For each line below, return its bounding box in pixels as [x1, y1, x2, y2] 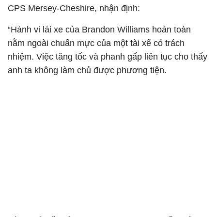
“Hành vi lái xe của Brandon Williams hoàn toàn [8, 25, 191, 34]
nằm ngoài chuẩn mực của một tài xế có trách [8, 38, 185, 48]
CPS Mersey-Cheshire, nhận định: [8, 3, 140, 13]
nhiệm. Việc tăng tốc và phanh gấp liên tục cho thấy [8, 52, 207, 62]
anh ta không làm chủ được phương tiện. [8, 65, 167, 75]
